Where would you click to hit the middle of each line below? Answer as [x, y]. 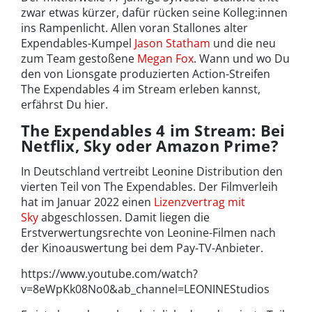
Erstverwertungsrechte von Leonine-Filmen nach [148, 233]
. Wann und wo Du [242, 59]
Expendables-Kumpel [78, 44]
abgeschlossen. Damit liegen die [124, 218]
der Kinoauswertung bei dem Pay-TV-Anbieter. [142, 248]
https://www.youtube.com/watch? [109, 274]
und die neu [243, 44]
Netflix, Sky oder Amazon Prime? [150, 146]
